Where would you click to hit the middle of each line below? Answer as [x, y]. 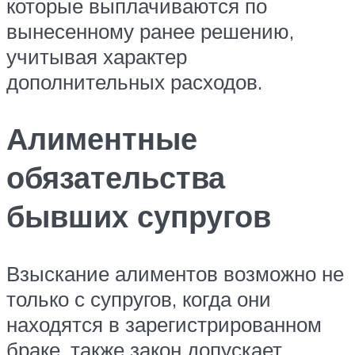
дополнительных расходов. [134, 81]
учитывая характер [97, 56]
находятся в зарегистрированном [164, 324]
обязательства [116, 177]
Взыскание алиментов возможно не [175, 274]
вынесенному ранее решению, [150, 31]
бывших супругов [139, 216]
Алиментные [102, 139]
